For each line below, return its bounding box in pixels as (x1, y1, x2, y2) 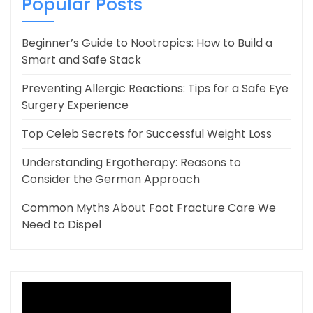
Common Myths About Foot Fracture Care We (22, 200, 276, 217)
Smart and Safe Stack (22, 52, 141, 68)
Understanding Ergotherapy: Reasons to (22, 154, 241, 171)
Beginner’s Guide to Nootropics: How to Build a (22, 35, 272, 52)
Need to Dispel (22, 217, 101, 233)
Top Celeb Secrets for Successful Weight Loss (22, 126, 272, 143)
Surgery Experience (22, 97, 129, 114)
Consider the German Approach (22, 171, 200, 188)
